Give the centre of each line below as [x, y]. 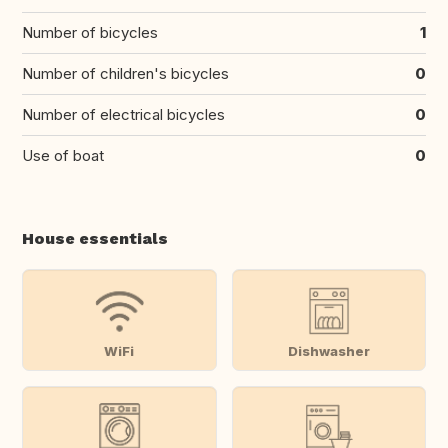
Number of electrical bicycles [123, 115]
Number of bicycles [90, 33]
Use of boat [63, 156]
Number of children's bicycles [125, 74]
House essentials [95, 239]
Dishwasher [328, 350]
